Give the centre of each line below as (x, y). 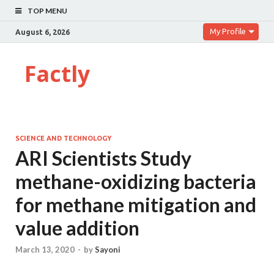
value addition (77, 228)
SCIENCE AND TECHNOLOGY (63, 138)
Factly (57, 74)
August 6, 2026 (43, 32)
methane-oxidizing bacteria (136, 181)
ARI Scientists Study (103, 158)
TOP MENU (47, 11)
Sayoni (108, 250)
